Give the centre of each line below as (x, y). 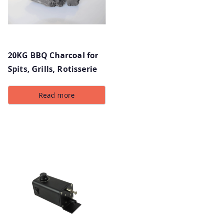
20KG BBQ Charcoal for (53, 55)
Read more (57, 95)
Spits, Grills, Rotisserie (53, 69)
